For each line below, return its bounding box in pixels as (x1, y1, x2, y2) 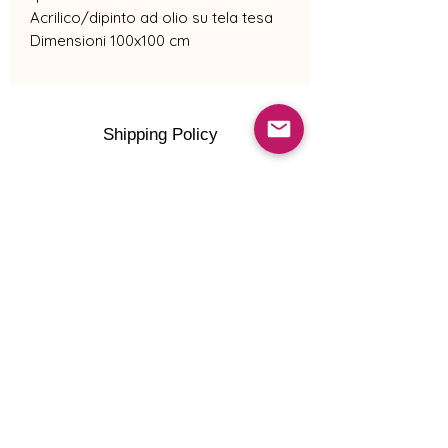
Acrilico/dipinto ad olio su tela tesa (30, 8, 273, 27)
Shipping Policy (102, 125, 218, 144)
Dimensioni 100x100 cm (30, 31, 190, 50)
